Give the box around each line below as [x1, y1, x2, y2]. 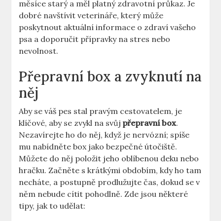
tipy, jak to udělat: [19, 201, 86, 211]
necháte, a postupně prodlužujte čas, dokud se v [19, 177, 200, 187]
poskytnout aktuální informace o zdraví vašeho [19, 22, 196, 33]
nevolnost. [19, 46, 59, 56]
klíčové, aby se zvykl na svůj [19, 118, 123, 128]
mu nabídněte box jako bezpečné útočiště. [19, 142, 178, 152]
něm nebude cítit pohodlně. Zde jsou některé [19, 189, 188, 199]
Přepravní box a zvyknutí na [19, 68, 202, 86]
